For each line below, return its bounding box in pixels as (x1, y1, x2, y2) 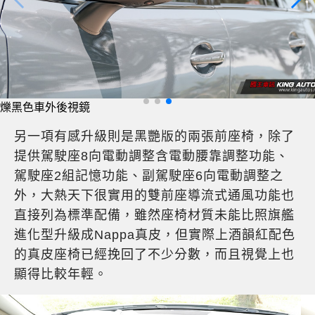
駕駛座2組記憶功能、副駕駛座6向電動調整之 (14, 168, 283, 183)
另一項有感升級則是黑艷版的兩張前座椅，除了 (14, 129, 295, 143)
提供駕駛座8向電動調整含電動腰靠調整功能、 (14, 148, 289, 163)
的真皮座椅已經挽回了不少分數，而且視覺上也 (14, 247, 295, 262)
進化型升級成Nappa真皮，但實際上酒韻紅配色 (14, 227, 295, 242)
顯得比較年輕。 (14, 266, 108, 281)
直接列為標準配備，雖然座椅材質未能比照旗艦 (14, 207, 295, 222)
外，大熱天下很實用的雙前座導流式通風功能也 (14, 188, 295, 202)
